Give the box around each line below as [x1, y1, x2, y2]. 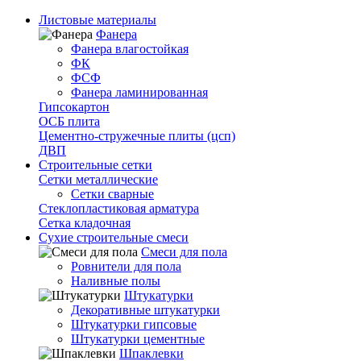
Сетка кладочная [39, 216, 131, 230]
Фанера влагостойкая [71, 42, 189, 56]
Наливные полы [71, 274, 160, 288]
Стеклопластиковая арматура [39, 201, 199, 215]
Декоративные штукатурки [71, 303, 220, 317]
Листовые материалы [39, 13, 156, 27]
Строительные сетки [39, 158, 152, 172]
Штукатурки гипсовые [71, 317, 197, 331]
